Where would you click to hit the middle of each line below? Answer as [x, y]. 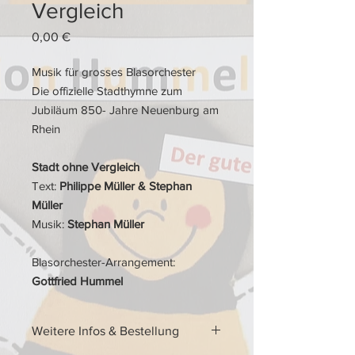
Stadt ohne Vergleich [86, 167]
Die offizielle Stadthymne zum [107, 91]
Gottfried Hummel [77, 281]
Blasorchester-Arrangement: [103, 262]
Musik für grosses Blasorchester [114, 72]
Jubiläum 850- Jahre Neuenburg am [125, 110]
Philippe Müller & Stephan [126, 186]
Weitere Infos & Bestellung [105, 331]
